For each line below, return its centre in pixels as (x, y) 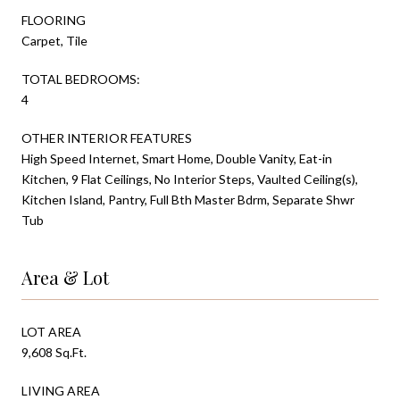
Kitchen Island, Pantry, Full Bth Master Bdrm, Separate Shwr (188, 199)
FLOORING (54, 20)
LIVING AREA (61, 390)
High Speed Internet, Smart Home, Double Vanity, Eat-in (177, 158)
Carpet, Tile (54, 40)
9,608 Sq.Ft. (54, 352)
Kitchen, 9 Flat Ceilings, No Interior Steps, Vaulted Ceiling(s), (190, 179)
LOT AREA (51, 331)
